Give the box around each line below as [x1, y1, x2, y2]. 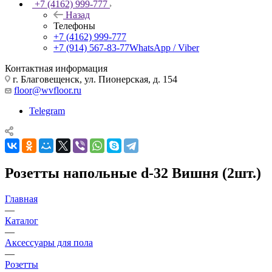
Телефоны [53, 20, 95, 31]
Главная [5, 193, 38, 204]
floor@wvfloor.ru [14, 84, 81, 95]
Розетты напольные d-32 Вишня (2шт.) [5, 165, 261, 181]
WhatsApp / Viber [129, 42, 199, 53]
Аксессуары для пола [5, 237, 93, 248]
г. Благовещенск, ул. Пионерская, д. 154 [10, 73, 177, 84]
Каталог [5, 215, 38, 226]
